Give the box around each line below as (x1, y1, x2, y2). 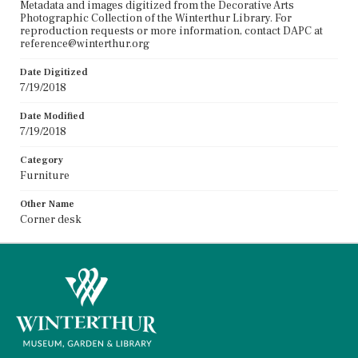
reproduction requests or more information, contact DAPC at (20, 23, 323, 38)
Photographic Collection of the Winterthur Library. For (20, 10, 292, 26)
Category (20, 153, 63, 166)
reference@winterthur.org (20, 36, 149, 51)
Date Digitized (20, 66, 88, 78)
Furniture (20, 168, 70, 183)
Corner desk (20, 212, 82, 227)
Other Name (20, 197, 74, 210)
